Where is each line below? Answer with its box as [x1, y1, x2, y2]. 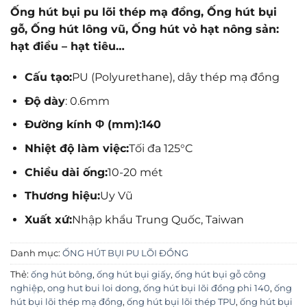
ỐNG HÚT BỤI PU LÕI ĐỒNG [62, 247, 188, 258]
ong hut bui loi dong [47, 282, 139, 293]
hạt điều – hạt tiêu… [10, 39, 125, 53]
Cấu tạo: [24, 71, 72, 84]
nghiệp [10, 282, 43, 293]
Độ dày [24, 94, 65, 108]
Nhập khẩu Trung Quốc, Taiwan [71, 212, 244, 226]
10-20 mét [107, 165, 163, 179]
